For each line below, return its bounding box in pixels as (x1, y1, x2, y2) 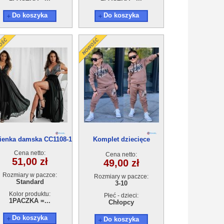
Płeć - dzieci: (104, 192, 138, 199)
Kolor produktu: (9, 190, 50, 197)
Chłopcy (108, 198, 134, 206)
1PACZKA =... (9, 197, 50, 204)
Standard (15, 178, 44, 185)
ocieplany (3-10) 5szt (89, 144, 153, 152)
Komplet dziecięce (92, 135, 150, 143)
